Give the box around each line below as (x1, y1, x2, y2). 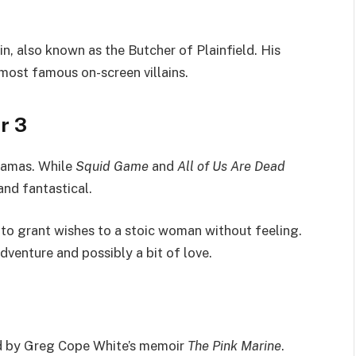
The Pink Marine (188, 338, 281, 354)
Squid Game (75, 157, 149, 174)
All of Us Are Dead (177, 157, 285, 174)
